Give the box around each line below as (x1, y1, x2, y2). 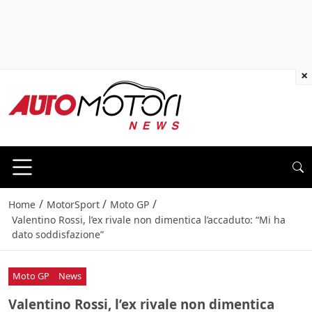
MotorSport (46, 198, 100, 212)
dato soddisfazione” (11, 228, 104, 242)
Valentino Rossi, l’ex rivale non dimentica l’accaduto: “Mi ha (11, 213, 286, 227)
